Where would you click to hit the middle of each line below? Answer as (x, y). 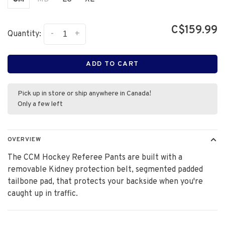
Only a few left (40, 104)
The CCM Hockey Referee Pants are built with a (95, 158)
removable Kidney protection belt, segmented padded (105, 170)
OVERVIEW (24, 140)
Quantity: (24, 34)
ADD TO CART (113, 64)
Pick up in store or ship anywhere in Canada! (84, 94)
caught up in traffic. (43, 194)
